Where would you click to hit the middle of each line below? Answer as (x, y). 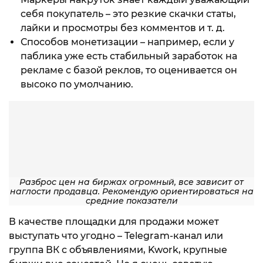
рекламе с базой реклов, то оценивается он (129, 70)
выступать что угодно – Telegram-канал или (116, 236)
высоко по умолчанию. (77, 85)
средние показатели (131, 201)
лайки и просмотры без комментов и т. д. (123, 28)
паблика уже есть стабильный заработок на (129, 56)
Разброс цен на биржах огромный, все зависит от (131, 182)
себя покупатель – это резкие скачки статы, (128, 14)
